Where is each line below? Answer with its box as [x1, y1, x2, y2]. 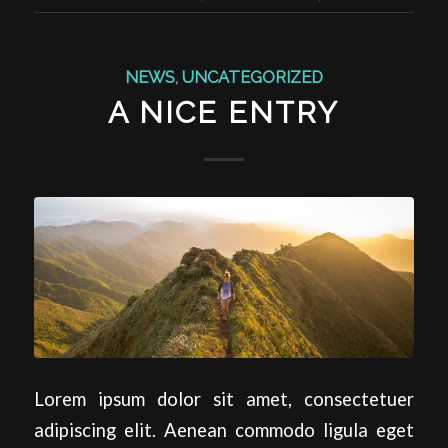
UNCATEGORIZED [181, 67, 323, 87]
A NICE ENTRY [108, 95, 340, 130]
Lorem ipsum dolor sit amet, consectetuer [33, 387, 415, 410]
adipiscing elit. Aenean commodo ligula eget [33, 418, 415, 441]
